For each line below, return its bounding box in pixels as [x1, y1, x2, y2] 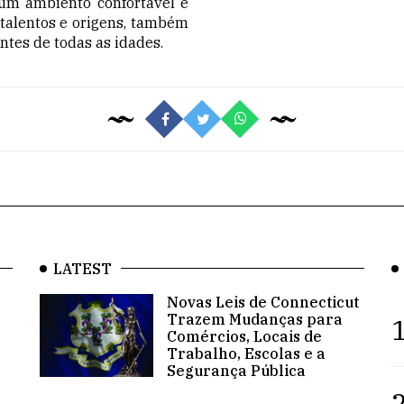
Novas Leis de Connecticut [167, 292, 359, 311]
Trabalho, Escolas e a [167, 344, 326, 363]
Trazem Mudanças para [167, 309, 343, 328]
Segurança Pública [167, 361, 306, 380]
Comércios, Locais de [167, 326, 322, 345]
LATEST [53, 259, 112, 278]
